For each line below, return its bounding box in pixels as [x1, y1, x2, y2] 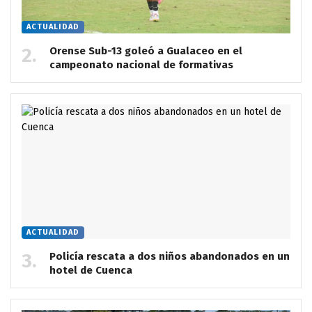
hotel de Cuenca [49, 263, 132, 276]
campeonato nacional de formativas [49, 58, 233, 71]
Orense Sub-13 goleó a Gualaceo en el [49, 44, 242, 57]
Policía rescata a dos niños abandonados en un [49, 249, 290, 263]
